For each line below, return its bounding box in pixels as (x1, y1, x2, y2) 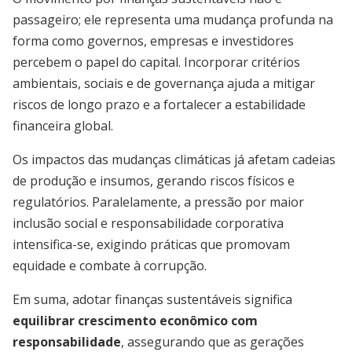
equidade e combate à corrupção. (13, 257, 207, 274)
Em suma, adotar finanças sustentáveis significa (13, 291, 292, 308)
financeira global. (13, 117, 113, 134)
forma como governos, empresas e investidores (13, 32, 294, 49)
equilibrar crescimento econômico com (13, 312, 258, 329)
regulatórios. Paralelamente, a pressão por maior (13, 193, 304, 211)
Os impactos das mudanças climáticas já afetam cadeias (13, 151, 335, 168)
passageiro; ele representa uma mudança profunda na (13, 11, 333, 28)
